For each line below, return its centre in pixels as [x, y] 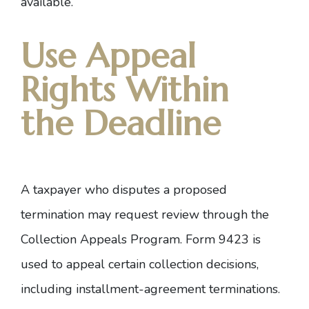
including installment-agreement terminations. [150, 289]
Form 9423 [217, 239]
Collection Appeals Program [100, 239]
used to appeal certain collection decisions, [140, 264]
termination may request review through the [145, 215]
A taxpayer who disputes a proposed [124, 190]
